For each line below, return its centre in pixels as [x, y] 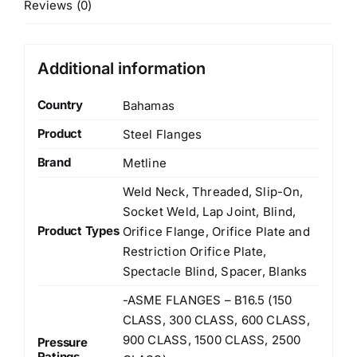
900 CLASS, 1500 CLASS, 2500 [212, 339]
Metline [145, 163]
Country [60, 104]
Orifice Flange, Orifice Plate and [216, 231]
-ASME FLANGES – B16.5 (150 [207, 300]
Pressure [62, 342]
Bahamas [149, 105]
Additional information [121, 69]
